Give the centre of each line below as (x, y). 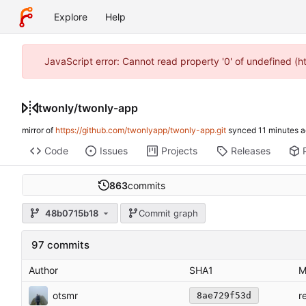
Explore (71, 17)
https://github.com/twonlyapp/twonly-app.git (141, 130)
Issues (113, 151)
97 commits (60, 245)
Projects (179, 151)
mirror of (39, 130)
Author (43, 270)
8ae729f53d (224, 296)
